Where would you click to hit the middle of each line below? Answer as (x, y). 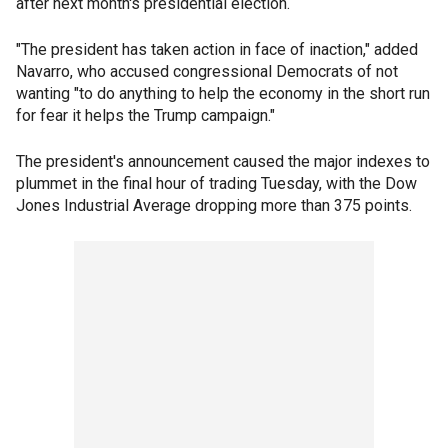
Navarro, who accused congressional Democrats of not (207, 71)
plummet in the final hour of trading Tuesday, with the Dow (216, 183)
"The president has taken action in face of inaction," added (217, 49)
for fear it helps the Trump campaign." (145, 115)
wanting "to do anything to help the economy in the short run (223, 93)
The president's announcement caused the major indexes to (223, 161)
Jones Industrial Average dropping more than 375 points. (214, 205)
